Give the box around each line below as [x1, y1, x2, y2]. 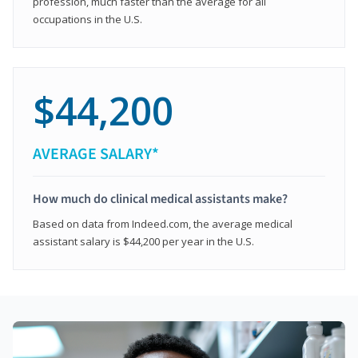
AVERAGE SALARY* [33, 142, 159, 165]
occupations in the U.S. [33, 11, 142, 26]
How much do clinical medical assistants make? [33, 189, 288, 208]
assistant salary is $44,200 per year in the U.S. [33, 233, 254, 249]
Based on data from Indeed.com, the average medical [33, 216, 292, 231]
